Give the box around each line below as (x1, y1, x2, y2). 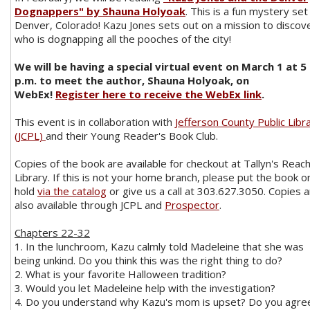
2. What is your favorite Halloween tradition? (15, 267, 226, 281)
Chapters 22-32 (15, 226, 90, 239)
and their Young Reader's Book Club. (46, 129, 218, 143)
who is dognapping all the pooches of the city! (15, 32, 231, 46)
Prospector (165, 198, 219, 212)
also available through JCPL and (15, 198, 165, 212)
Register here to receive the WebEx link (55, 87, 262, 101)
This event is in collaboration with (15, 115, 175, 129)
